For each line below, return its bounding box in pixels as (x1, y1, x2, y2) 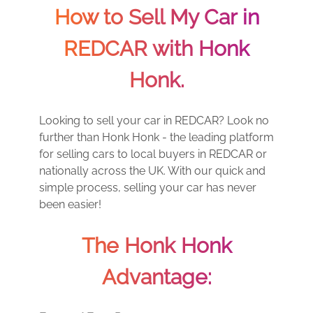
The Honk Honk (81, 233, 232, 258)
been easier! (39, 198, 101, 211)
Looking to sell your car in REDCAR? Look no (39, 114, 269, 127)
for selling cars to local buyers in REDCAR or (39, 147, 267, 161)
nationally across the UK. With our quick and (39, 164, 265, 177)
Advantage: (101, 265, 212, 289)
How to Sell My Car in (54, 5, 259, 29)
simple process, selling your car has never (39, 181, 256, 194)
